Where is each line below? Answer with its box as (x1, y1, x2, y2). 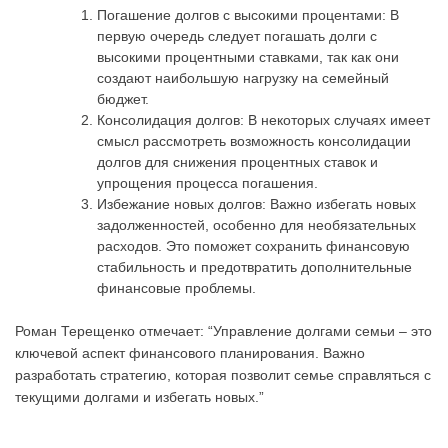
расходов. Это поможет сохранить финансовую (97, 237, 410, 254)
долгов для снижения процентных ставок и (97, 153, 378, 170)
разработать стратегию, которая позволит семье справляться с (15, 366, 431, 383)
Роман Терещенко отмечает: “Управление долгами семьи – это (15, 322, 432, 339)
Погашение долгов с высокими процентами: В (97, 6, 399, 23)
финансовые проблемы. (97, 279, 256, 296)
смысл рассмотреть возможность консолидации (97, 132, 411, 149)
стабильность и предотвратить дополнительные (97, 258, 412, 275)
